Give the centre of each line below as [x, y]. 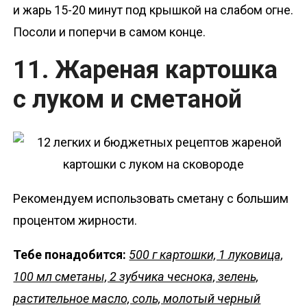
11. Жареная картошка [146, 70]
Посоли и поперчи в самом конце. [110, 32]
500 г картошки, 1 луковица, [206, 254]
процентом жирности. [75, 220]
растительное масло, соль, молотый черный [137, 298]
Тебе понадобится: [71, 254]
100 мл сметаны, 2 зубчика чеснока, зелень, [136, 276]
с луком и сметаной [128, 99]
